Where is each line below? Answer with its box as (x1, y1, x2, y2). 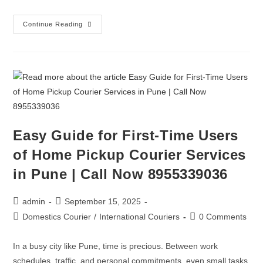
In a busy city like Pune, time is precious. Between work (13, 241, 218, 251)
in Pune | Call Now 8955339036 (13, 166, 228, 182)
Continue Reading (23, 21, 83, 28)
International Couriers (99, 212, 180, 221)
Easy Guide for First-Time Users (13, 127, 239, 143)
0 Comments (199, 212, 247, 221)
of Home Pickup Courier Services (13, 147, 247, 163)
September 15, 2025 (65, 197, 141, 206)
